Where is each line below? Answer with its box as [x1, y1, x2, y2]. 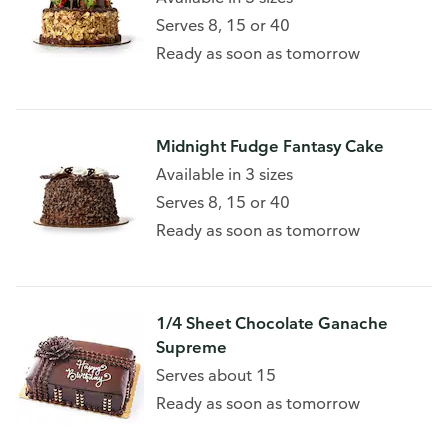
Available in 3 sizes [156, 164, 293, 184]
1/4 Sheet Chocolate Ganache [156, 313, 388, 333]
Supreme [156, 337, 227, 357]
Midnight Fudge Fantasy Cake [156, 136, 384, 156]
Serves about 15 [156, 365, 276, 385]
